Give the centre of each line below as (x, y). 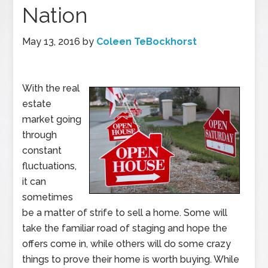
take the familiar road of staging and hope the (125, 228)
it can (34, 182)
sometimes (48, 197)
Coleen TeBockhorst (147, 42)
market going (52, 119)
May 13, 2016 (51, 42)
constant (42, 150)
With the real (51, 88)
